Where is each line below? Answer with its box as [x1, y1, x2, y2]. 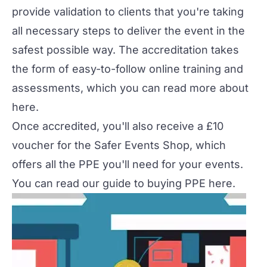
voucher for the [12, 138, 94, 151]
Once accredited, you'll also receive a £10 [12, 119, 223, 132]
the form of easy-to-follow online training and [12, 62, 243, 75]
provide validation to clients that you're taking [12, 5, 244, 18]
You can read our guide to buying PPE [12, 176, 209, 190]
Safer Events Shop [94, 138, 190, 151]
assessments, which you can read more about [12, 81, 249, 94]
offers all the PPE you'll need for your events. [12, 157, 243, 170]
